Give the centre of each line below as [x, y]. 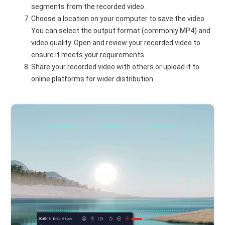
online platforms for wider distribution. [93, 79]
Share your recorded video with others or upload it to [116, 67]
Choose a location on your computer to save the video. [119, 19]
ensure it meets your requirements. [89, 55]
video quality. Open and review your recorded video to [116, 43]
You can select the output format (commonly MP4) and [121, 31]
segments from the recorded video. [89, 7]
